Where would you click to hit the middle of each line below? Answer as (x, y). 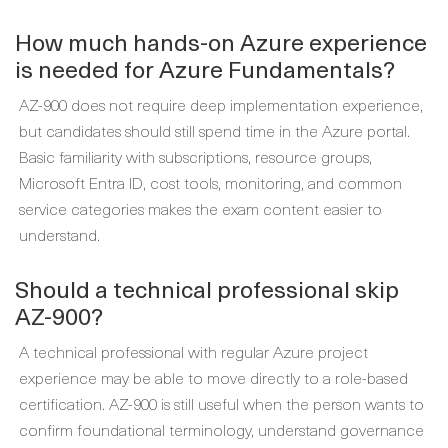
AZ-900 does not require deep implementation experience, (221, 104)
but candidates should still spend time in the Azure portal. (214, 130)
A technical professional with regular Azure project (193, 351)
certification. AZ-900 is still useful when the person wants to (221, 403)
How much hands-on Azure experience (221, 41)
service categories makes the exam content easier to (200, 208)
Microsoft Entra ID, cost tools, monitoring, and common (210, 182)
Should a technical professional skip (207, 288)
